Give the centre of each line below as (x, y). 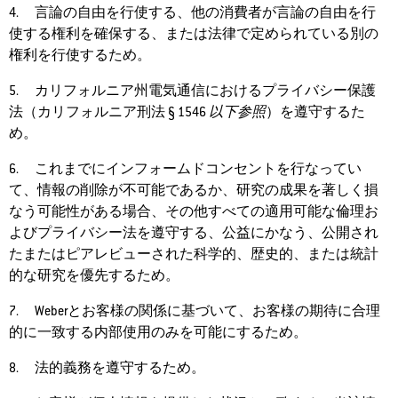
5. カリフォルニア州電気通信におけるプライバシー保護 (192, 91)
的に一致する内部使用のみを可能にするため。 (158, 332)
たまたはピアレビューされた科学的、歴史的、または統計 (194, 254)
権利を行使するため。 (80, 55)
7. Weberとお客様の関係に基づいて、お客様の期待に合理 (195, 311)
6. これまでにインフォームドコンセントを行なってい (185, 169)
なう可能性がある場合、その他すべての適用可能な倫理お (194, 211)
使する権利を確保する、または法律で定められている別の (194, 34)
